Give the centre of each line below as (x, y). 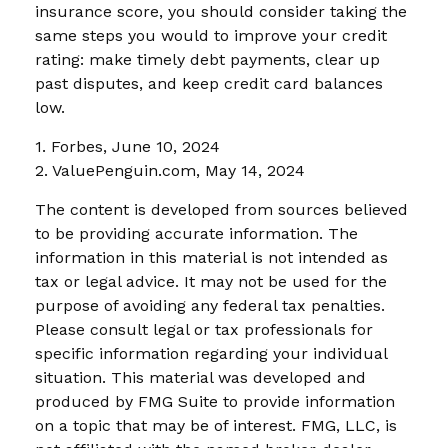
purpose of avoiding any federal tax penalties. (210, 305)
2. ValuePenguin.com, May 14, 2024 (170, 170)
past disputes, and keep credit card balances (209, 83)
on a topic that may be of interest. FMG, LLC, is (216, 425)
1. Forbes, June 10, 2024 (127, 146)
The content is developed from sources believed (221, 209)
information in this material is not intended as (211, 257)
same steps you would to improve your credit (211, 35)
